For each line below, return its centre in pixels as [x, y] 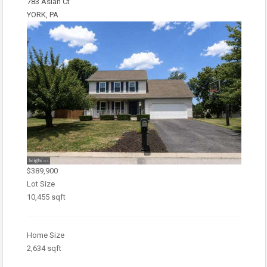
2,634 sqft [44, 248]
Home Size [46, 235]
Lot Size [41, 184]
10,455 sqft [46, 197]
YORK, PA [43, 15]
